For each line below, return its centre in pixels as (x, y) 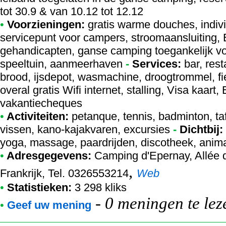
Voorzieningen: (44, 24)
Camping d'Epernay (142, 156)
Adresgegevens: (48, 156)
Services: (157, 64)
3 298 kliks (101, 187)
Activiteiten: (36, 116)
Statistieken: (41, 187)
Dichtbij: (201, 129)
